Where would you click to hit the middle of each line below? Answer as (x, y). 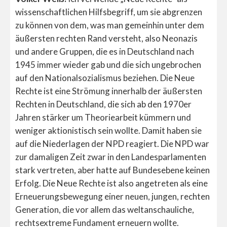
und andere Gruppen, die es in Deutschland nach (105, 52)
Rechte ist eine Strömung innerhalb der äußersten (109, 91)
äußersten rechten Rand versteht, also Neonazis (106, 39)
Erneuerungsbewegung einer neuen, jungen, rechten (112, 197)
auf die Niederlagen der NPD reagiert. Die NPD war (112, 144)
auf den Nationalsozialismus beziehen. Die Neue (105, 78)
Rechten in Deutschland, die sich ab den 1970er (103, 104)
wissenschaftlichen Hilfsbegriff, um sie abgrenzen (109, 12)
